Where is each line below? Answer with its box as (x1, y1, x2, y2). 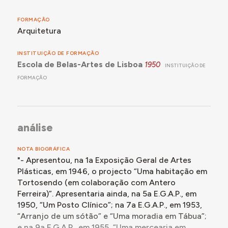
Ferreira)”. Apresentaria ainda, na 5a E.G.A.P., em (17, 189, 196, 199)
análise (17, 121, 53, 134)
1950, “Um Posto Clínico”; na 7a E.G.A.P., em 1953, (17, 200, 202, 210)
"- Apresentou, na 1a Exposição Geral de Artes (17, 155, 191, 165)
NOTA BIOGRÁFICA (17, 146, 70, 153)
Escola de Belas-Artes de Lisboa (17, 60, 142, 70)
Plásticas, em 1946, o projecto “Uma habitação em (17, 166, 207, 177)
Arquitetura (17, 26, 61, 36)
